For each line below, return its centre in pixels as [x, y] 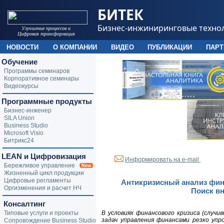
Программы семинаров [37, 71]
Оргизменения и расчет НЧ [43, 188]
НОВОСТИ [22, 47]
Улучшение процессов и [46, 28]
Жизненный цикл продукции [44, 173]
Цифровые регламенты [37, 180]
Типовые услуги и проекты [41, 213]
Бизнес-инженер [28, 110]
